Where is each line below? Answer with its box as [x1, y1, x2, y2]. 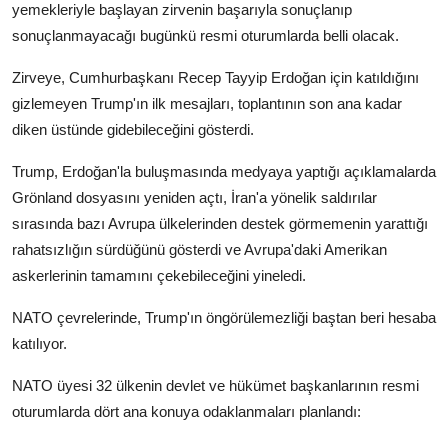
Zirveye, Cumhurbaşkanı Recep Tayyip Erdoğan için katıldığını [12, 69, 419, 87]
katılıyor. [12, 335, 67, 353]
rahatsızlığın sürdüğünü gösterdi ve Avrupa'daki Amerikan [12, 241, 387, 259]
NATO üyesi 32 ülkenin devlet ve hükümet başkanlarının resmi [12, 377, 419, 395]
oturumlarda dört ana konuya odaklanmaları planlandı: [12, 403, 361, 421]
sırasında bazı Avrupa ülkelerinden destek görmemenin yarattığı [12, 215, 428, 233]
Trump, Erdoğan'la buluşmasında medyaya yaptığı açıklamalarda [12, 163, 436, 181]
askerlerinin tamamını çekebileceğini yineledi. [12, 267, 306, 285]
